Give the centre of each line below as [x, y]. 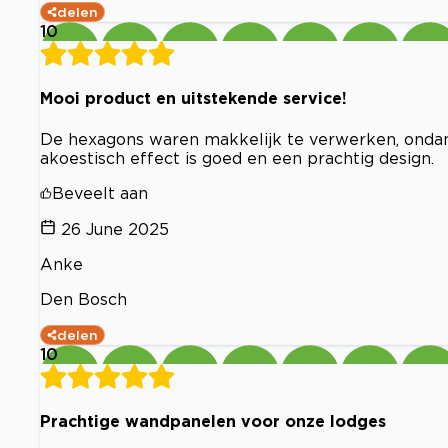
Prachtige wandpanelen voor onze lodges [213, 420]
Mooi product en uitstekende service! [193, 98]
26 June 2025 [115, 228]
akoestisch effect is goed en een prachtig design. [237, 157]
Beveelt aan [100, 192]
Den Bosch [83, 298]
